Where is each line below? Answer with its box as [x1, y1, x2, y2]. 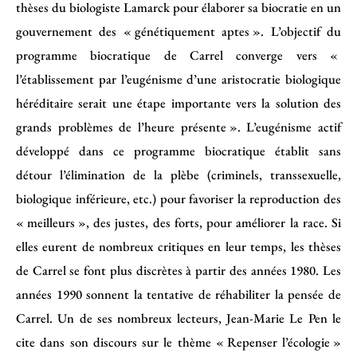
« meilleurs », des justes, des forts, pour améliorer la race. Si [16, 213, 341, 231]
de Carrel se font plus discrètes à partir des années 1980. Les [16, 261, 341, 279]
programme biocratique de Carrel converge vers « [16, 45, 341, 64]
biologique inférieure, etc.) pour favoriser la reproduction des [16, 189, 341, 207]
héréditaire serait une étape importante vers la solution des [16, 93, 341, 112]
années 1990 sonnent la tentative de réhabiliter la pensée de [16, 284, 341, 303]
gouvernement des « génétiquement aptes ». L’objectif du [16, 22, 341, 40]
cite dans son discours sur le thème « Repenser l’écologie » [16, 332, 341, 351]
